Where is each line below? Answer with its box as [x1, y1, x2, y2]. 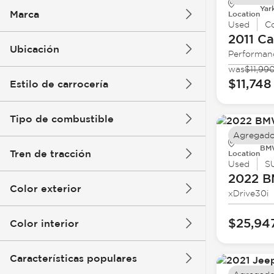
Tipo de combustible [10, 113, 114, 124]
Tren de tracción [10, 148, 91, 159]
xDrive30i [228, 188, 268, 199]
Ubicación [10, 43, 59, 54]
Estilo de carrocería [10, 78, 108, 89]
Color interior [10, 218, 79, 229]
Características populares [10, 253, 137, 264]
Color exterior [10, 183, 81, 194]
